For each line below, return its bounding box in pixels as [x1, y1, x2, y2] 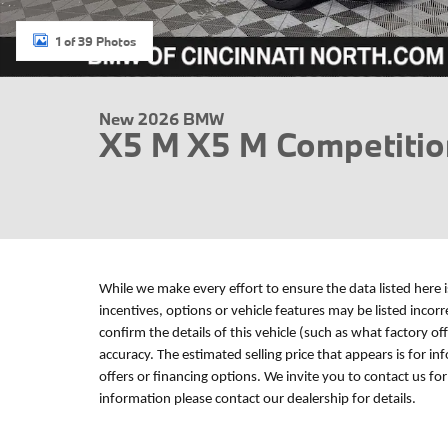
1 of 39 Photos [56, 33, 136, 49]
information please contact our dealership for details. [99, 392, 419, 407]
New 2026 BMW [99, 108, 224, 129]
